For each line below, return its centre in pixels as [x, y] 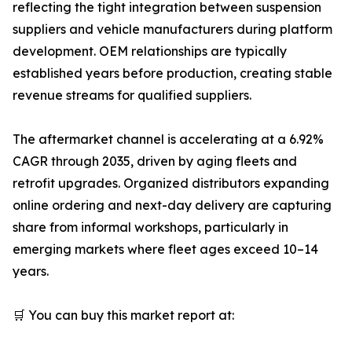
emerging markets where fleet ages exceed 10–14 [165, 249]
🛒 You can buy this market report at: [123, 315]
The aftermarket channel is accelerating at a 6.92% [168, 139]
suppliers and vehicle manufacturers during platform [172, 29]
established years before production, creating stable [172, 73]
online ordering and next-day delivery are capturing [172, 205]
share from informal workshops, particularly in [150, 227]
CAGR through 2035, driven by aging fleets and [155, 161]
